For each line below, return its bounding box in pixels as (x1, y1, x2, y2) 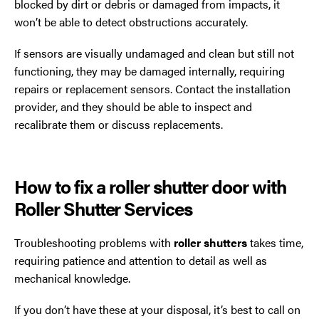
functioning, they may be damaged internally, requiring (14, 62, 285, 79)
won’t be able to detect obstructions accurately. (14, 13, 248, 30)
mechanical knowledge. (14, 270, 130, 287)
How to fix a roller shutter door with (14, 173, 286, 200)
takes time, (247, 234, 303, 251)
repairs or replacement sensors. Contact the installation (14, 80, 291, 97)
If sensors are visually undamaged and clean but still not (14, 44, 294, 61)
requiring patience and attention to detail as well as (14, 252, 267, 269)
